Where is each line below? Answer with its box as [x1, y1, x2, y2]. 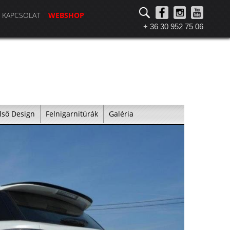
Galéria [108, 109, 133, 119]
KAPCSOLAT [2, 10, 40, 20]
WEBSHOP [48, 10, 84, 20]
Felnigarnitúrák [45, 109, 98, 119]
